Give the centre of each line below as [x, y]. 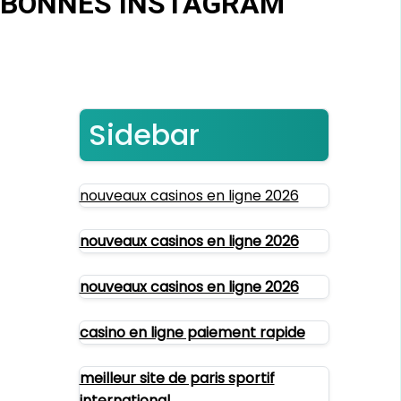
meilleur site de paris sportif [177, 378]
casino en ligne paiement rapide [192, 333]
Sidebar [144, 135]
